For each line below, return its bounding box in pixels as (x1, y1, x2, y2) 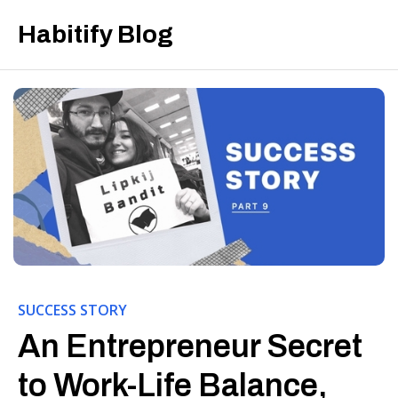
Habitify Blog (18, 20, 173, 48)
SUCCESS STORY (18, 300, 127, 320)
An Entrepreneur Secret (18, 329, 362, 364)
